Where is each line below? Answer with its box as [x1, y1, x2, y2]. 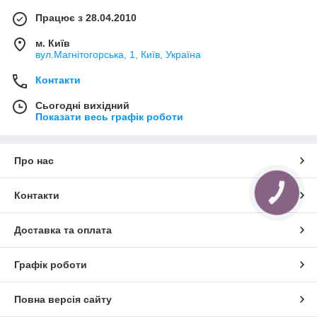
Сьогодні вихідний [35, 99, 129, 111]
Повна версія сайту [14, 293, 112, 305]
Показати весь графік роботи [35, 110, 183, 122]
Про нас [14, 154, 54, 166]
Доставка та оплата [14, 224, 112, 236]
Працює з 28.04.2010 [35, 11, 137, 23]
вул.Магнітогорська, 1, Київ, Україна [35, 48, 201, 60]
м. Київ [35, 37, 70, 49]
